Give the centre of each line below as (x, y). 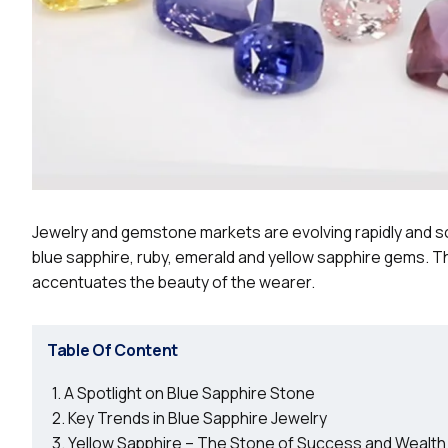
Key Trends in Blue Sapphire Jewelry (197, 417)
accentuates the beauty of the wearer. (175, 281)
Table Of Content (112, 350)
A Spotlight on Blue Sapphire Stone (189, 392)
